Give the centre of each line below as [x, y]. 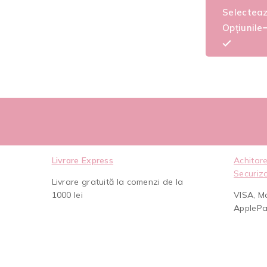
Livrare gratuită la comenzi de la [117, 182]
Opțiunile [243, 28]
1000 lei [67, 195]
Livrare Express [83, 161]
